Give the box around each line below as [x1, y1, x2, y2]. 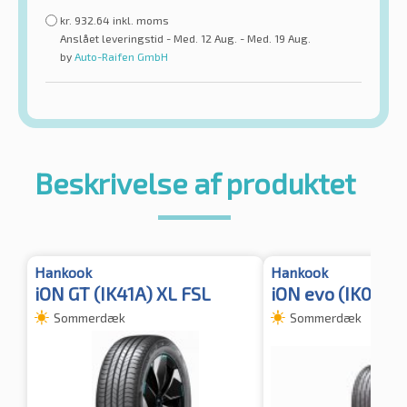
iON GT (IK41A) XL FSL [35, 283, 211, 305]
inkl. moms [113, 14, 169, 27]
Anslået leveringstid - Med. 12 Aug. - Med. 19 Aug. [60, 32, 311, 45]
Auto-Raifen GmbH [72, 50, 168, 64]
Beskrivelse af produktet [34, 165, 355, 201]
